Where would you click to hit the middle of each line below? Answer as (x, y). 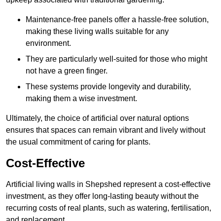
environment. (48, 43)
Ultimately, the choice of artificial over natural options (97, 118)
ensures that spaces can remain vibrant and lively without (106, 130)
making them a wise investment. (81, 99)
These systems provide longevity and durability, (108, 87)
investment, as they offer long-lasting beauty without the (102, 196)
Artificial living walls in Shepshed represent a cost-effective (108, 184)
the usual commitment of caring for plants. (78, 142)
